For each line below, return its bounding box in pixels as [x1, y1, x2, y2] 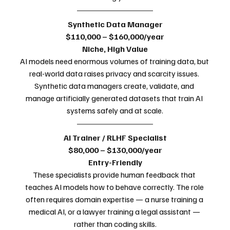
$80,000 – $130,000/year [68, 144, 162, 155]
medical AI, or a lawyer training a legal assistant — [28, 206, 202, 217]
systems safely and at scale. [67, 105, 163, 116]
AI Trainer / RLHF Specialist [63, 132, 167, 143]
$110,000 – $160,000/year [66, 31, 164, 42]
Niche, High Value [82, 43, 148, 54]
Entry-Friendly [88, 157, 142, 167]
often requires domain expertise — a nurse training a [25, 194, 205, 204]
